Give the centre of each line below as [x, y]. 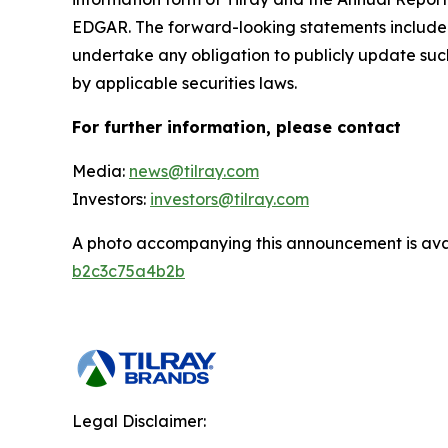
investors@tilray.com [229, 198]
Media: [100, 170]
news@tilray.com [194, 170]
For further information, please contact [236, 126]
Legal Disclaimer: [139, 420]
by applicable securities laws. [184, 82]
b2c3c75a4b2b [128, 270]
